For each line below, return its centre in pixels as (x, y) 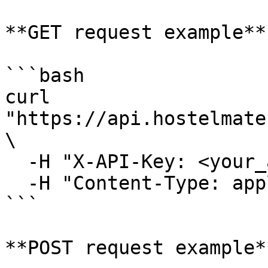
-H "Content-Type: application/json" (16, 183)
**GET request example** (135, 32)
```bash (45, 75)
